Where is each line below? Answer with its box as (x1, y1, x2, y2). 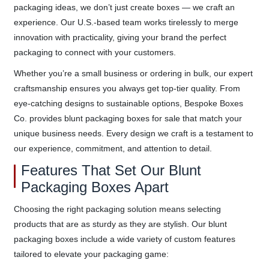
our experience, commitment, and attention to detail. (13, 143, 212, 153)
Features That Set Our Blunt (20, 162, 201, 178)
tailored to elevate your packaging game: (13, 249, 169, 259)
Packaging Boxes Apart (20, 178, 169, 195)
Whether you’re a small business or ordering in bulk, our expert (13, 68, 253, 78)
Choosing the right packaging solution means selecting (13, 204, 221, 214)
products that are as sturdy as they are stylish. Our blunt (13, 219, 227, 229)
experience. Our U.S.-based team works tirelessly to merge (13, 17, 238, 27)
